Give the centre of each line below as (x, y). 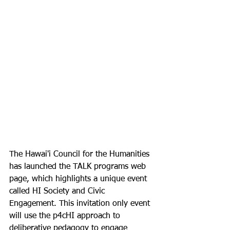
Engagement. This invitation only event (81, 204)
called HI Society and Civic (58, 191)
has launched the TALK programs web (79, 167)
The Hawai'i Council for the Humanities (81, 155)
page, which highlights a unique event (79, 179)
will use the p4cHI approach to (66, 216)
